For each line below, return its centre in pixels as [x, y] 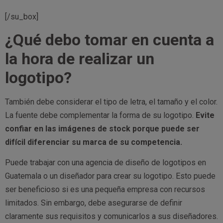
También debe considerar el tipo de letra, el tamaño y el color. [111, 102]
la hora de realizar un [80, 58]
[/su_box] [22, 16]
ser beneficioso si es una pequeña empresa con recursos [105, 190]
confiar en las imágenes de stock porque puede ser [102, 128]
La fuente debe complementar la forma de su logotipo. [99, 115]
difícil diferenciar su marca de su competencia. [94, 142]
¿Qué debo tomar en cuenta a [110, 40]
